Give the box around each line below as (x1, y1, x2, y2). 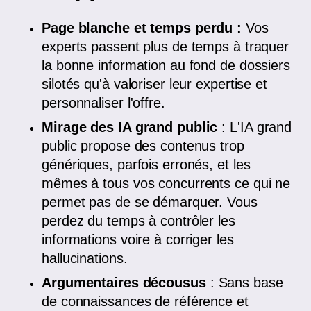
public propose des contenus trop (42, 138, 244, 154)
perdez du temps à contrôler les (42, 213, 235, 229)
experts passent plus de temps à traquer (42, 39, 289, 55)
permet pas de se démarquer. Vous (42, 194, 258, 210)
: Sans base (210, 275, 283, 291)
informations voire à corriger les (42, 232, 234, 248)
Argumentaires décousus (42, 275, 210, 291)
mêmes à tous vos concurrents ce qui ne (42, 176, 291, 192)
